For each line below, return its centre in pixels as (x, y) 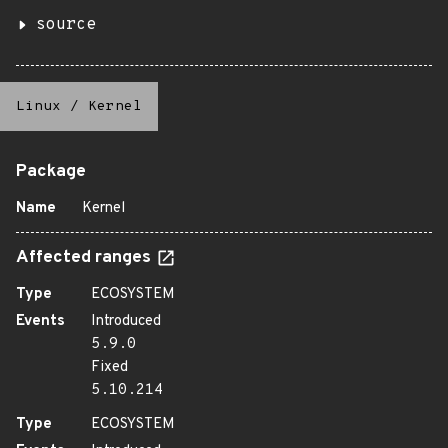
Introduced (126, 321)
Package (51, 172)
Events (40, 321)
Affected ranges (85, 258)
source (66, 25)
